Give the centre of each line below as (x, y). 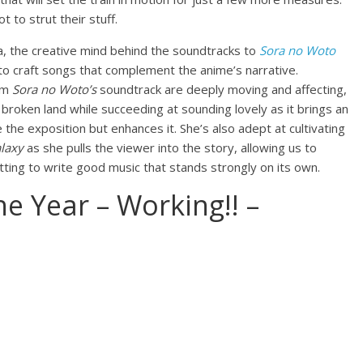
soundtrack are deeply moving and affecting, (222, 89)
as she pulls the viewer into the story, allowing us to (170, 147)
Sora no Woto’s (54, 89)
